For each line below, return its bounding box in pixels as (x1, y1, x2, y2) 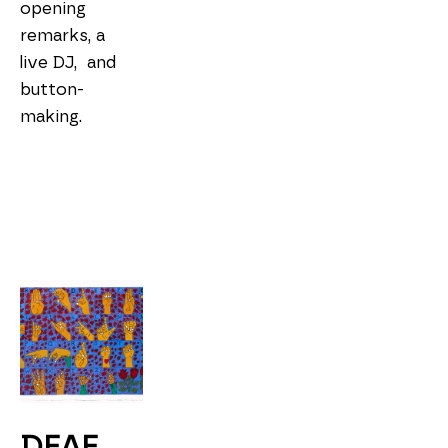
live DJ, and (20, 54, 116, 72)
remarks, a (20, 27, 105, 45)
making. (20, 108, 87, 126)
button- (20, 81, 84, 99)
